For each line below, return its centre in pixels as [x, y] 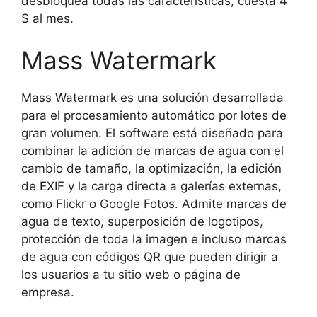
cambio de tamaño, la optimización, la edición [151, 168]
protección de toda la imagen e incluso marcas [154, 239]
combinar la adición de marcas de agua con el [152, 151]
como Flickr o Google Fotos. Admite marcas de [154, 204]
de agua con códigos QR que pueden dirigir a [150, 257]
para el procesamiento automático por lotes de [154, 115]
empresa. [48, 292]
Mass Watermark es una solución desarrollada [152, 98]
